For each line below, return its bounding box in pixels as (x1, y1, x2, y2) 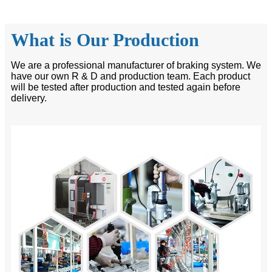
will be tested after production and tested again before (11, 82, 240, 93)
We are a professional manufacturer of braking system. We (11, 60, 261, 71)
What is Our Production (11, 30, 199, 50)
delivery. (11, 93, 47, 104)
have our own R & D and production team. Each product (11, 71, 250, 82)
